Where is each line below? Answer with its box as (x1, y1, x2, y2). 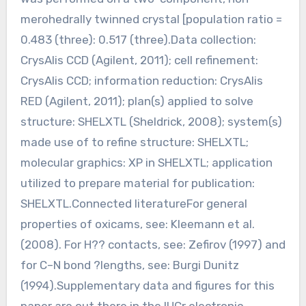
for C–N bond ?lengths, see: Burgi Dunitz (20, 258, 239, 272)
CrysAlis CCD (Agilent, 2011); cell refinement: (20, 53, 258, 67)
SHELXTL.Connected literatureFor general (20, 196, 247, 210)
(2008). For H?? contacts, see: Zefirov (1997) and (20, 237, 286, 251)
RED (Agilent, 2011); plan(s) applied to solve (20, 94, 253, 108)
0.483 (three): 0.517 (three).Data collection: (20, 32, 256, 46)
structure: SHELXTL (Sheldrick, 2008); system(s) (20, 114, 282, 128)
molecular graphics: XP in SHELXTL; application (20, 155, 273, 169)
